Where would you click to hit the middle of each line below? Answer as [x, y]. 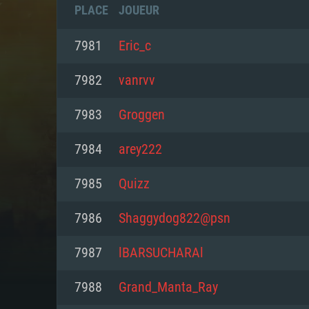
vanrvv [137, 81]
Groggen [142, 115]
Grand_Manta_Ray [168, 288]
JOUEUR [139, 10]
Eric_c [135, 46]
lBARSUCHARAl [161, 253]
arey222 [140, 150]
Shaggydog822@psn [175, 219]
